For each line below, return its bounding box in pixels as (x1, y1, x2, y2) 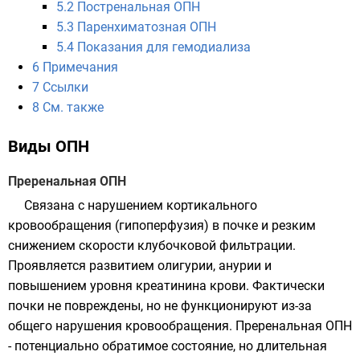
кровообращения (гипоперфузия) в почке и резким (8, 218, 316, 233)
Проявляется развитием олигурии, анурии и (8, 258, 272, 273)
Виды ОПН (8, 137, 89, 156)
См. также (43, 100, 104, 115)
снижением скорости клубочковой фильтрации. (8, 238, 296, 253)
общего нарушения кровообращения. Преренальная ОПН (8, 318, 352, 333)
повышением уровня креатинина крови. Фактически (8, 278, 325, 293)
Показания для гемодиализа (77, 39, 251, 55)
